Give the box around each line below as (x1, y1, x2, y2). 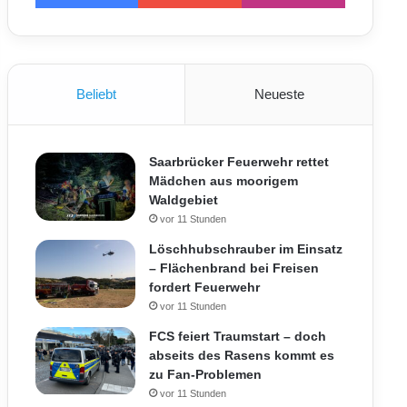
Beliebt (76, 86, 116, 102)
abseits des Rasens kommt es (148, 348, 334, 362)
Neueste (253, 86, 304, 102)
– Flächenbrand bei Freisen (148, 261, 319, 275)
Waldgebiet (148, 193, 218, 207)
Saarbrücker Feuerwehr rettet (148, 154, 329, 169)
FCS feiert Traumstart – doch (148, 329, 326, 343)
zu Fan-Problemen (148, 367, 262, 382)
